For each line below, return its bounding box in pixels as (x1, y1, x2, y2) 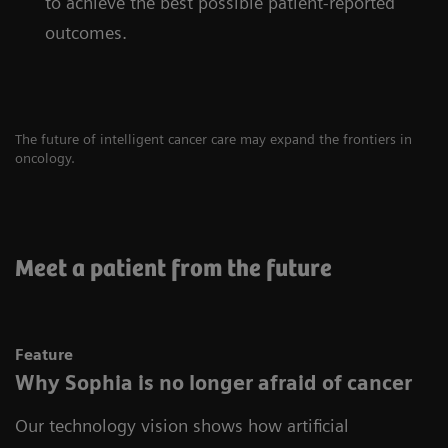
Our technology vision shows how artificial (15, 414, 349, 436)
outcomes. (45, 21, 127, 43)
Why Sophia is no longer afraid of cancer (15, 370, 412, 395)
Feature (15, 345, 73, 364)
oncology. (15, 149, 75, 166)
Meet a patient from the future (15, 255, 332, 283)
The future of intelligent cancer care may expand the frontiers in (15, 130, 412, 147)
